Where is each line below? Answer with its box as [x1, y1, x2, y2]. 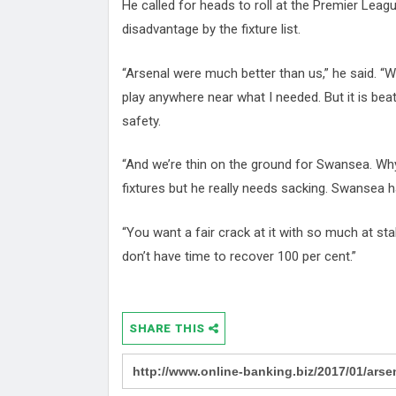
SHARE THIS [129, 322, 209, 336]
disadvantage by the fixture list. [122, 21, 301, 38]
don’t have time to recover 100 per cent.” [122, 247, 356, 264]
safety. [122, 112, 161, 129]
